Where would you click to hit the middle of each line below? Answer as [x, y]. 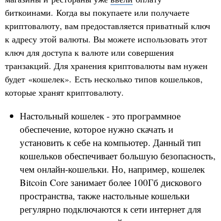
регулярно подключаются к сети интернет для [110, 209]
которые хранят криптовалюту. [64, 92]
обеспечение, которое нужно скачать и [96, 129]
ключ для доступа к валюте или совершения [89, 53]
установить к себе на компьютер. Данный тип [110, 143]
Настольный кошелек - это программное [100, 116]
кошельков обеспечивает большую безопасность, [118, 156]
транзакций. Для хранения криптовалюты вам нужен [106, 66]
